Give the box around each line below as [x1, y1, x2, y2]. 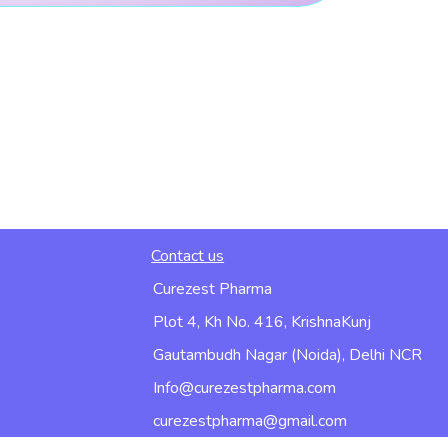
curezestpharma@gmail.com [153, 410, 348, 432]
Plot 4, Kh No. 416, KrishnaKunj [153, 311, 372, 333]
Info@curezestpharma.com [153, 377, 337, 399]
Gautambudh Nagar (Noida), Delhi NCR [153, 344, 423, 366]
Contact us [151, 245, 225, 267]
